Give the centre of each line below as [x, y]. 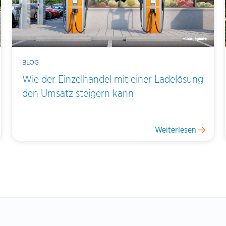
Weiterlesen [175, 130]
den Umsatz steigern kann [78, 93]
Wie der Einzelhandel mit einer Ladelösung [113, 79]
